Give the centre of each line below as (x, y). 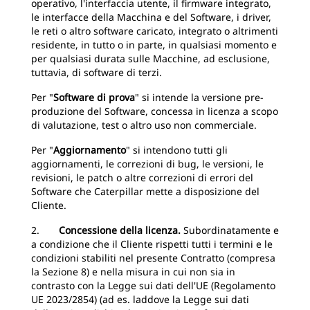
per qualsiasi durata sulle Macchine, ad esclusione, (151, 58)
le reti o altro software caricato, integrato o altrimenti (155, 31)
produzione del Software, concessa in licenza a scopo (155, 111)
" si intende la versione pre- (199, 97)
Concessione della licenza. (120, 230)
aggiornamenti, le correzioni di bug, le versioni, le (147, 164)
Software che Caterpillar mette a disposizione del (145, 191)
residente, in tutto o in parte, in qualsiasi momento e (154, 45)
